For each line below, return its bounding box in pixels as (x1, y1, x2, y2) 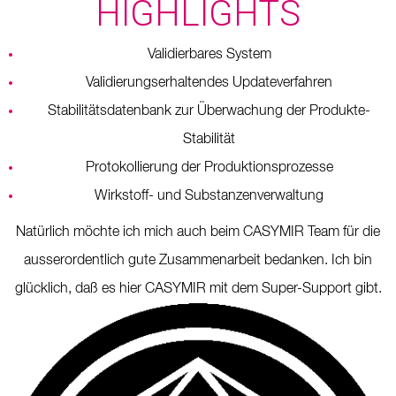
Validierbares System (147, 47, 271, 62)
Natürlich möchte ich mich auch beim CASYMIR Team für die (16, 225, 380, 240)
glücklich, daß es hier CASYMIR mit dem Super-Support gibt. (14, 281, 382, 296)
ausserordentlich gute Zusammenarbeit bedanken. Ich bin (24, 253, 372, 268)
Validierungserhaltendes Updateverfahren (86, 75, 332, 90)
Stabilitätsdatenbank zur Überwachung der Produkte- (48, 103, 370, 118)
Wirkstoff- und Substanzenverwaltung (95, 188, 324, 203)
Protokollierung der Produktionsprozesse (85, 160, 333, 175)
